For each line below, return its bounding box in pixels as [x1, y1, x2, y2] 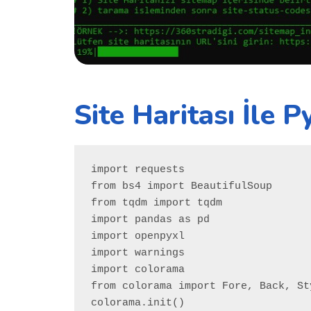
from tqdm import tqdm [91, 197, 222, 210]
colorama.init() [91, 297, 185, 310]
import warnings [91, 247, 185, 260]
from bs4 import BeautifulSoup [91, 180, 272, 193]
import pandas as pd [91, 214, 210, 226]
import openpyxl [91, 230, 185, 243]
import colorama [91, 264, 185, 276]
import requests [91, 164, 185, 176]
